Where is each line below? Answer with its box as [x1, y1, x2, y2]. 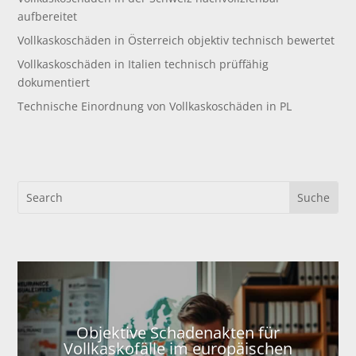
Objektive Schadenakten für [76, 321, 280, 343]
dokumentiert [17, 74, 91, 90]
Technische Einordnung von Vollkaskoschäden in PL [17, 98, 292, 114]
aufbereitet [17, 8, 78, 24]
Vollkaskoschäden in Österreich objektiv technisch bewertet [17, 32, 335, 48]
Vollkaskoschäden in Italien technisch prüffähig [17, 56, 269, 72]
